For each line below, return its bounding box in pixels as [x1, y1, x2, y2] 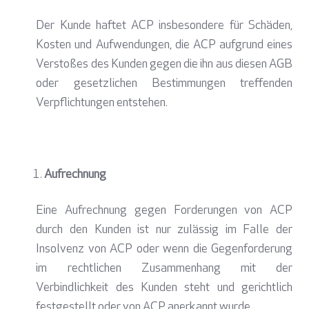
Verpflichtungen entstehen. [36, 97, 168, 110]
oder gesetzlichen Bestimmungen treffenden [36, 77, 292, 91]
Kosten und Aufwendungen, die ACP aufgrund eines [36, 39, 292, 52]
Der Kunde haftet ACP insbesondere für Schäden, [36, 19, 292, 33]
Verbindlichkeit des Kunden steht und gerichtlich [36, 281, 292, 295]
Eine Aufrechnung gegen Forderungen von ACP [36, 204, 292, 218]
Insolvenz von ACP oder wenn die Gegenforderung [36, 243, 292, 257]
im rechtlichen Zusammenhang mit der [36, 262, 292, 276]
